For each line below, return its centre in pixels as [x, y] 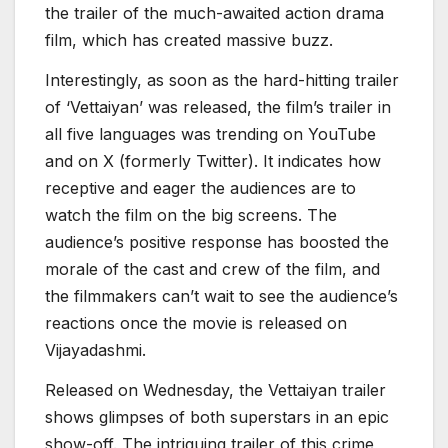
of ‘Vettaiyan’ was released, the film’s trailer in [218, 106]
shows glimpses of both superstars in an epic [217, 416]
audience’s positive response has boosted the [217, 241]
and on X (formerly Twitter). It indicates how [213, 160]
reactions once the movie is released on [196, 322]
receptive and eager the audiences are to [200, 187]
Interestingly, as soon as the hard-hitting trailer [222, 79]
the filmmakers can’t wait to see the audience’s [221, 295]
